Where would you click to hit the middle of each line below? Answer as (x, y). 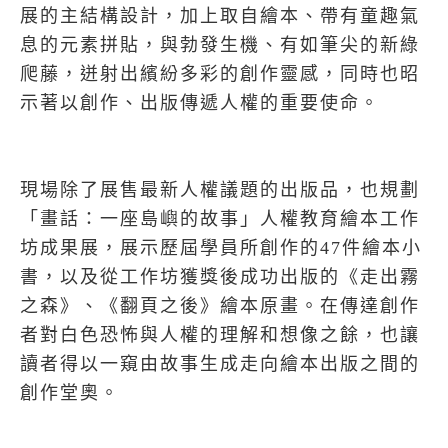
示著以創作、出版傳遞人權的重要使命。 (200, 103)
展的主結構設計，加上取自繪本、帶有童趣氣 (220, 16)
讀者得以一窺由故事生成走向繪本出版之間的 (220, 364)
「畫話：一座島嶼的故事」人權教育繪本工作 (220, 219)
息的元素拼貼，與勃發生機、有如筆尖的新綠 (220, 45)
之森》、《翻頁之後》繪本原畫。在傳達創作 (220, 306)
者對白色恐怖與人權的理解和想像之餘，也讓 (220, 335)
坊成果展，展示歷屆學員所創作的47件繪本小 (221, 248)
